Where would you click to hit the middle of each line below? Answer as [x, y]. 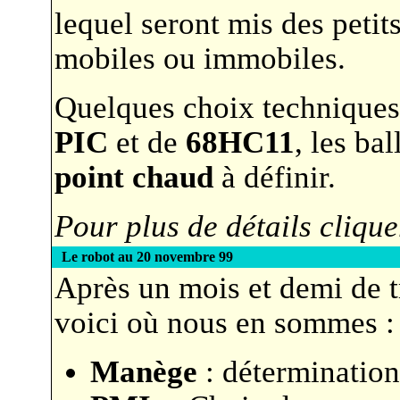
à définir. [274, 177]
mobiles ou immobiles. [200, 58]
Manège [143, 371]
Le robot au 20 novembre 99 [147, 257]
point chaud [133, 177]
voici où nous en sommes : [224, 322]
